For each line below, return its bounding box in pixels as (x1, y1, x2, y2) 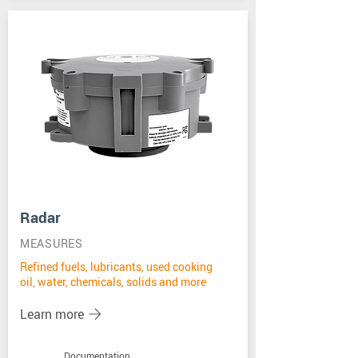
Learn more (20, 305, 84, 323)
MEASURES (20, 236, 83, 251)
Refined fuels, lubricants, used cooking (20, 259, 213, 274)
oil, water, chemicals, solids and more (20, 274, 206, 289)
